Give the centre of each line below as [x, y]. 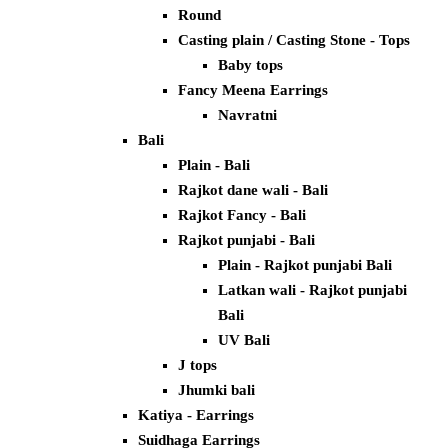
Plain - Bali [214, 165]
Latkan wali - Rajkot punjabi [312, 290]
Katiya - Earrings [196, 415]
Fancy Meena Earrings [253, 90]
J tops [197, 365]
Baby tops [250, 65]
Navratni [247, 115]
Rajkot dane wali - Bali [253, 190]
